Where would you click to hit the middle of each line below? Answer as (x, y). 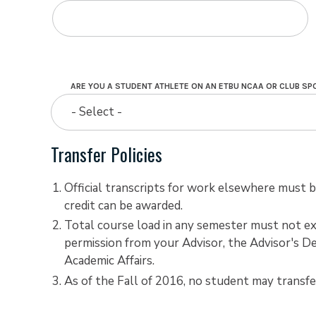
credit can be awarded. (123, 205)
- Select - (97, 112)
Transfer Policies (107, 154)
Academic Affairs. (109, 261)
